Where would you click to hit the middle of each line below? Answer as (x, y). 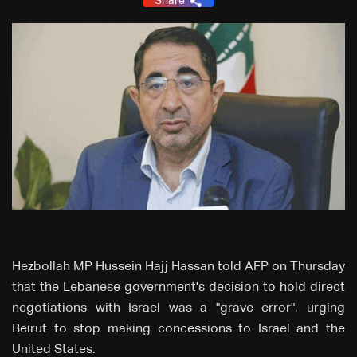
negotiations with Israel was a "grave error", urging (178, 309)
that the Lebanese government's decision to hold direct (178, 288)
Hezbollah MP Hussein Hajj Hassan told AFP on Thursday (178, 267)
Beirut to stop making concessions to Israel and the (178, 330)
